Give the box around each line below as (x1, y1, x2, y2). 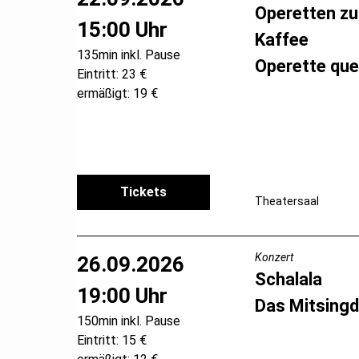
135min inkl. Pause (77, 46, 180, 63)
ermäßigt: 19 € (77, 85, 158, 101)
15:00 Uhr (77, 17, 167, 42)
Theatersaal (254, 194, 319, 208)
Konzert (254, 250, 293, 264)
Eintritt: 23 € (77, 66, 147, 82)
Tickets (120, 184, 167, 200)
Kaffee (254, 29, 309, 50)
